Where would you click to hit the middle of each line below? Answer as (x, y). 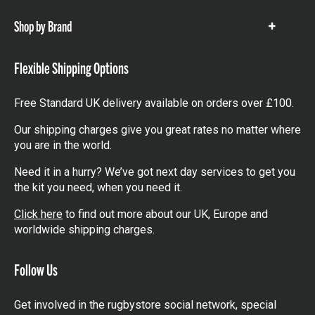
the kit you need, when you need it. (98, 187)
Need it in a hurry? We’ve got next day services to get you (155, 172)
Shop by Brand (43, 26)
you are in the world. (63, 145)
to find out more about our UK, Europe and (165, 214)
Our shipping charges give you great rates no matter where (157, 130)
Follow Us (36, 269)
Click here (38, 214)
